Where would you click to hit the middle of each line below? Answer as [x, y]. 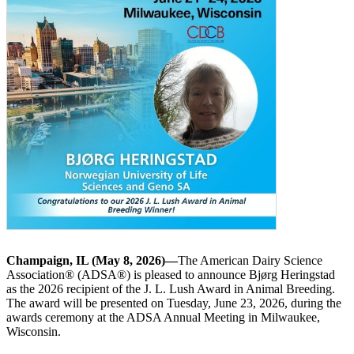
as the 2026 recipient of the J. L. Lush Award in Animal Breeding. [171, 289]
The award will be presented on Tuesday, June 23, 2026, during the [174, 303]
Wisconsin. [34, 332]
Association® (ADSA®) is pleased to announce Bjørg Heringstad [171, 275]
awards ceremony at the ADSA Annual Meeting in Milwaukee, [163, 318]
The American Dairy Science [250, 261]
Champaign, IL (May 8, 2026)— [92, 261]
